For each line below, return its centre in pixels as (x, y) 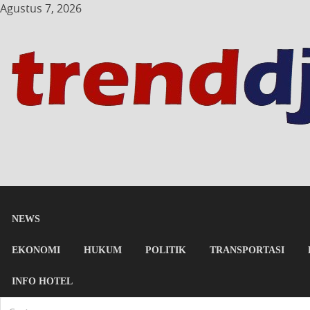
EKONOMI (36, 250)
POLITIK (166, 250)
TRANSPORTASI (247, 250)
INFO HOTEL (42, 281)
